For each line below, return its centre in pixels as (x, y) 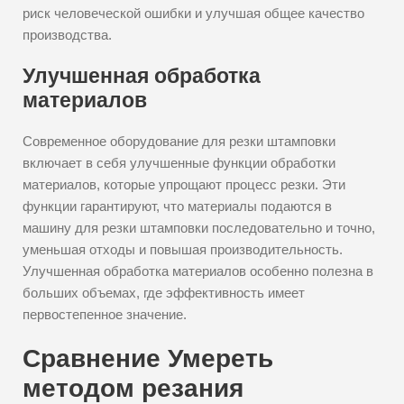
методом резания (133, 388)
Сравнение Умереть (148, 358)
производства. (67, 35)
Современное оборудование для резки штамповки (179, 141)
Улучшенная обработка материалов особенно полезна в (198, 271)
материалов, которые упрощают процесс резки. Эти (184, 184)
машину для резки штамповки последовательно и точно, (199, 228)
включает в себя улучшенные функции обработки (179, 163)
